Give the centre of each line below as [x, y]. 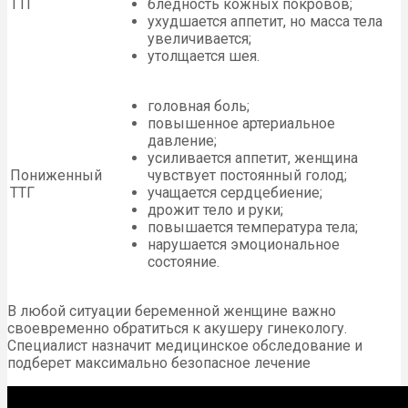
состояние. [184, 262]
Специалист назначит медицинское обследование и [185, 346]
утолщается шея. [204, 56]
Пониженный [56, 176]
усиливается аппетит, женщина [253, 158]
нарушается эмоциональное [244, 245]
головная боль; [199, 107]
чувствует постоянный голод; [247, 176]
